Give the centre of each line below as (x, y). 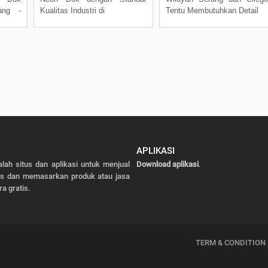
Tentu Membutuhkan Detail (212, 10)
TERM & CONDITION (231, 242)
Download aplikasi (167, 164)
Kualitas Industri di (72, 10)
